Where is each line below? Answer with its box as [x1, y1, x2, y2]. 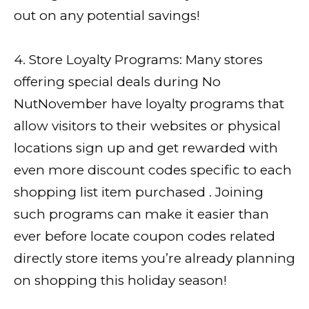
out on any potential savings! [14, 8, 200, 24]
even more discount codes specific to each [14, 162, 292, 179]
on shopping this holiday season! [14, 272, 227, 289]
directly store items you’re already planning [14, 250, 295, 267]
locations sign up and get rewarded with [14, 140, 278, 157]
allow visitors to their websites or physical [14, 118, 281, 134]
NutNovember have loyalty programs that [14, 96, 284, 112]
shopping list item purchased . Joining [14, 184, 263, 201]
